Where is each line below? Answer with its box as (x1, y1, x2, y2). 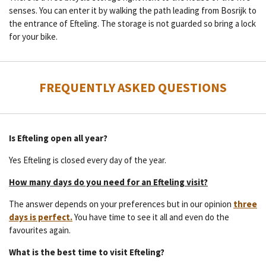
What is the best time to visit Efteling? (9, 246, 164, 258)
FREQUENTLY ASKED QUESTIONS (39, 80, 227, 96)
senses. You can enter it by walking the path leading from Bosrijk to (9, 5, 256, 17)
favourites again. (9, 224, 71, 236)
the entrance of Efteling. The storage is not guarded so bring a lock (9, 18, 256, 30)
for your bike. (9, 31, 58, 43)
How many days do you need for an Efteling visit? (9, 176, 208, 188)
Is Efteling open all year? (9, 132, 107, 144)
